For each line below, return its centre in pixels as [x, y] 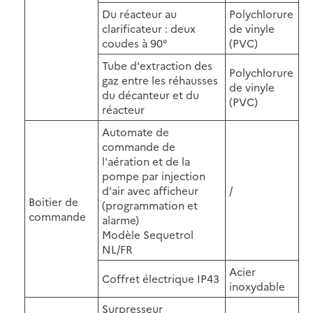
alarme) [121, 219]
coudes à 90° [134, 43]
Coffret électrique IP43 [161, 278]
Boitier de [53, 201]
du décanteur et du [151, 94]
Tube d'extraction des [157, 65]
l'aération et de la [146, 161]
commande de [139, 146]
